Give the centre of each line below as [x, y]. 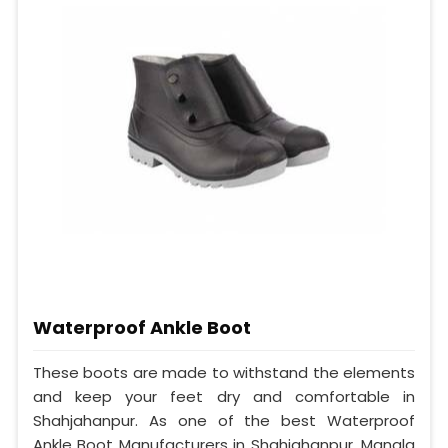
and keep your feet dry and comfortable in [224, 397]
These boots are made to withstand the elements [224, 373]
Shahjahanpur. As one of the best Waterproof [224, 421]
